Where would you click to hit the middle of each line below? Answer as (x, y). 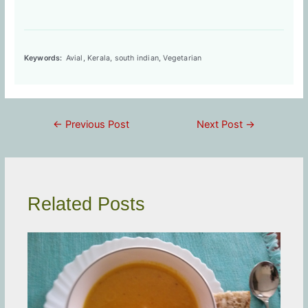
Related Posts (87, 203)
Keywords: (43, 58)
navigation (58, 133)
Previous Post (96, 124)
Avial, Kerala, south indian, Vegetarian (134, 58)
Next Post (221, 124)
